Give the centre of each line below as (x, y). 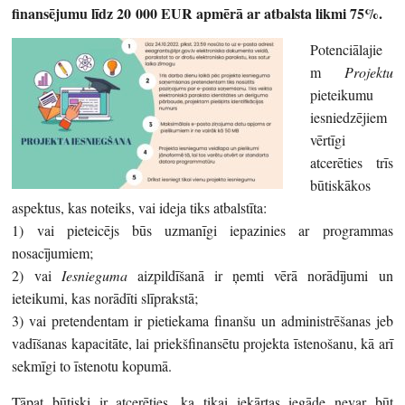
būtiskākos (341, 184)
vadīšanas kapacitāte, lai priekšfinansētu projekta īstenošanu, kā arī (202, 343)
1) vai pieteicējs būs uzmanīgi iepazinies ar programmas (202, 230)
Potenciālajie (347, 49)
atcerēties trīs (352, 162)
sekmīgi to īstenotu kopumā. (92, 365)
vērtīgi (328, 139)
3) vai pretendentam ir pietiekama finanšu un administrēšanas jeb (202, 320)
